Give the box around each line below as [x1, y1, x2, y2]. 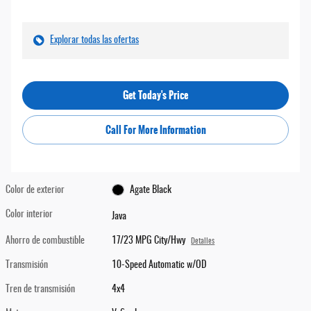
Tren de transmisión [6, 285, 75, 295]
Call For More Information [105, 121, 206, 137]
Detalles [191, 238, 215, 246]
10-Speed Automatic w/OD [112, 260, 207, 271]
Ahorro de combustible [6, 236, 85, 246]
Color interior [6, 209, 53, 219]
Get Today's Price [123, 87, 188, 103]
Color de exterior [6, 185, 65, 195]
